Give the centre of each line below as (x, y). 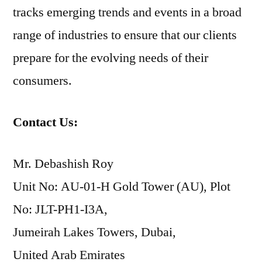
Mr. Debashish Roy (63, 164)
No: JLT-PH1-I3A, (60, 209)
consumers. (42, 81)
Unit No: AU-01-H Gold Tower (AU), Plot (122, 187)
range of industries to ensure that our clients (125, 35)
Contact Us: (45, 122)
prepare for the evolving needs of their (111, 58)
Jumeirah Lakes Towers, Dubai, (94, 232)
